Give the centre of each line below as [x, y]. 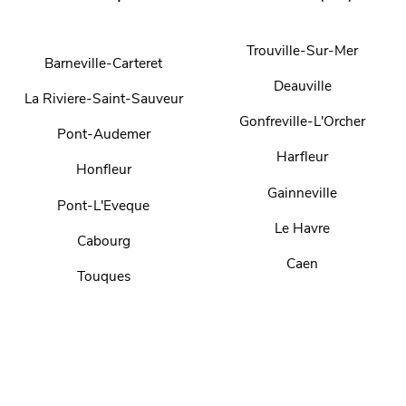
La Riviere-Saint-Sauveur [103, 99]
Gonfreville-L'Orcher [303, 121]
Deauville [302, 86]
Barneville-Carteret [104, 63]
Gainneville [303, 192]
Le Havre [303, 227]
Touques [103, 275]
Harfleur [303, 157]
